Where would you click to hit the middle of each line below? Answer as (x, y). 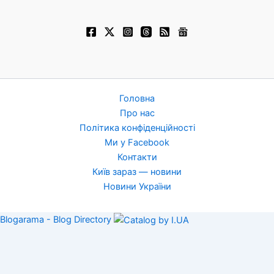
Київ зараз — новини (137, 172)
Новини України (137, 186)
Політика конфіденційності (137, 128)
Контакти (137, 157)
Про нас (137, 113)
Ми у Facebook (137, 142)
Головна (137, 98)
